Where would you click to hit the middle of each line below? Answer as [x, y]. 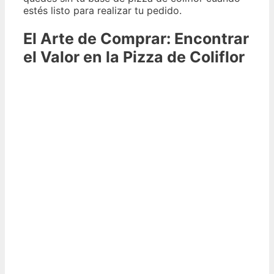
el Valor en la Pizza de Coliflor [134, 57]
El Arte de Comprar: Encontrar [136, 38]
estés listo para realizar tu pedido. [102, 10]
